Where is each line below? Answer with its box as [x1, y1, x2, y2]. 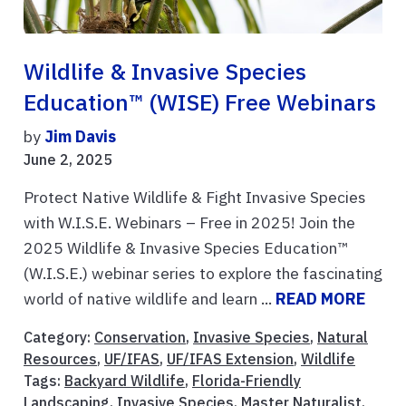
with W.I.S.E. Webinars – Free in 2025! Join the [24, 212, 355, 234]
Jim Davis [44, 126, 116, 148]
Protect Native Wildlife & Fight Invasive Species [24, 187, 366, 208]
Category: [24, 328, 94, 347]
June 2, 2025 [24, 150, 112, 169]
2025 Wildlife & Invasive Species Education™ [24, 237, 348, 259]
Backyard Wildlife [64, 372, 185, 391]
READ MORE [275, 288, 365, 310]
